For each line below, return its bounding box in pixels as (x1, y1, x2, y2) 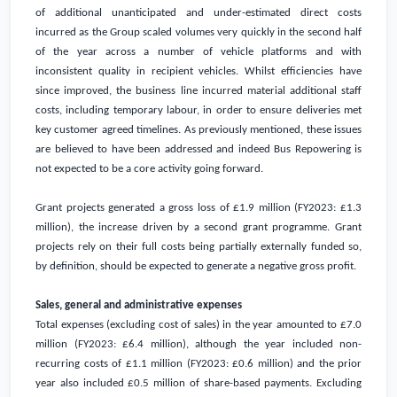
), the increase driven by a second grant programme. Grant (67, 221, 362, 233)
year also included (35, 377, 128, 389)
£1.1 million (125, 357, 183, 370)
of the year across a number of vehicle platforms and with (35, 45, 362, 58)
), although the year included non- (182, 338, 362, 350)
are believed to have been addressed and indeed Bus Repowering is (35, 143, 362, 155)
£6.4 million (122, 338, 183, 350)
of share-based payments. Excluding (185, 377, 362, 389)
